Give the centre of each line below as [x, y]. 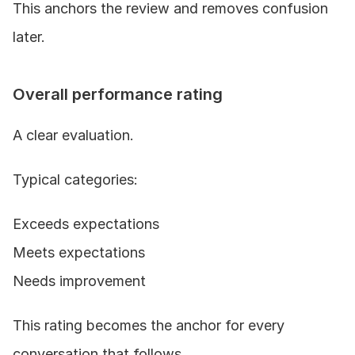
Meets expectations [79, 252]
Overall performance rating [118, 94]
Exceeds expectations [86, 223]
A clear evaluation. [73, 135]
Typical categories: [75, 179]
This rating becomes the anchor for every [149, 325]
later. [29, 36]
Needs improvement [79, 281]
